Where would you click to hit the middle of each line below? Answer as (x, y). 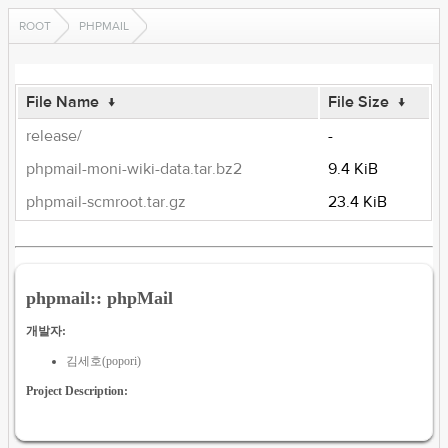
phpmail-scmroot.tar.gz (106, 202)
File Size (359, 102)
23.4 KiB (358, 202)
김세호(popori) (104, 360)
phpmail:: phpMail (100, 297)
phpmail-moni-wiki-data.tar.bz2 (134, 169)
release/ (54, 136)
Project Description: (77, 390)
